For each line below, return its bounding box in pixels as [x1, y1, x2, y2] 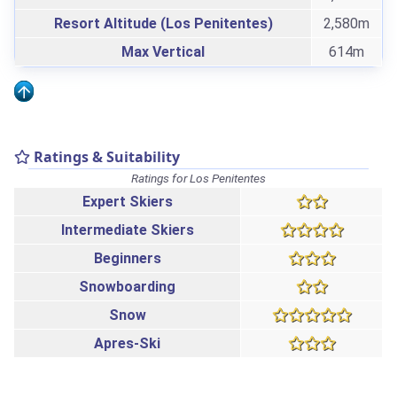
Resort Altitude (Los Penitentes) [53, 15, 273, 33]
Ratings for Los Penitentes [131, 171, 266, 186]
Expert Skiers [82, 193, 173, 211]
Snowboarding [79, 278, 175, 296]
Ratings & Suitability [30, 147, 180, 167]
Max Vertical [121, 43, 205, 61]
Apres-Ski [94, 335, 160, 353]
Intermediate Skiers [60, 222, 194, 239]
